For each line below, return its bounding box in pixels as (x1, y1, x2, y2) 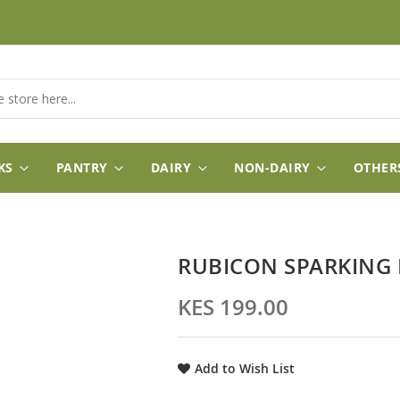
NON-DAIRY (234, 159, 311, 176)
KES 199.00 (178, 293, 288, 321)
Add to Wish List (195, 360, 295, 377)
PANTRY (55, 159, 108, 176)
